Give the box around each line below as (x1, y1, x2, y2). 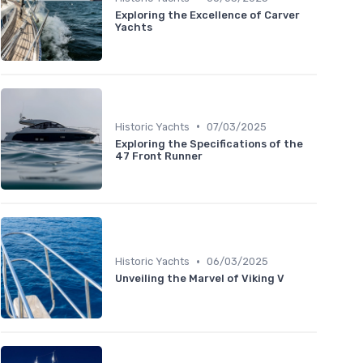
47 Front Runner (115, 149, 203, 162)
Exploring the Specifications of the (115, 137, 303, 150)
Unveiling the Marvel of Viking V (115, 272, 284, 285)
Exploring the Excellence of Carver (115, 8, 300, 21)
